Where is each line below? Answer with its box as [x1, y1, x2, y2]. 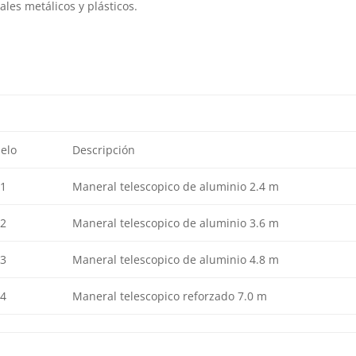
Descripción [72, 142, 135, 158]
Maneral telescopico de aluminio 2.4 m [72, 179, 279, 195]
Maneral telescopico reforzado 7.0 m [72, 288, 267, 304]
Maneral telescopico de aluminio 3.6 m [72, 215, 279, 231]
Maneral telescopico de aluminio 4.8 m [72, 252, 279, 268]
